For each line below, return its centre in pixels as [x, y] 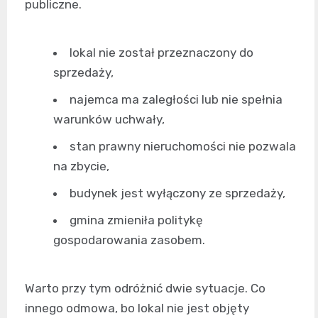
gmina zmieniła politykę [136, 220]
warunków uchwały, [109, 119]
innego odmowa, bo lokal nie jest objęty [137, 308]
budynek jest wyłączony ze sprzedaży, [177, 193]
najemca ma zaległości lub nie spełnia [176, 99]
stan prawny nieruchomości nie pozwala [183, 146]
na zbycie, [81, 166]
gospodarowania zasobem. [129, 240]
